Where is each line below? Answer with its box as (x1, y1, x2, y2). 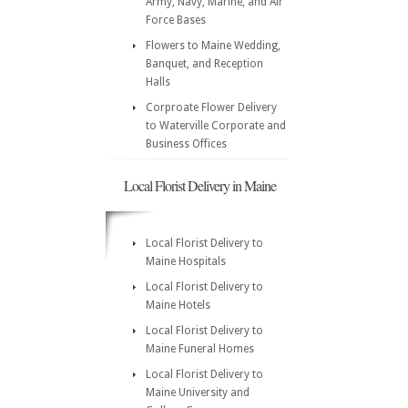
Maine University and (146, 386, 250, 399)
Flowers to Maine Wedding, (146, 39, 280, 52)
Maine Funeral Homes (146, 342, 254, 355)
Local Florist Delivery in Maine (124, 176, 276, 195)
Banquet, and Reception (146, 57, 263, 70)
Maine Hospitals (146, 255, 226, 268)
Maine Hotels (146, 299, 210, 311)
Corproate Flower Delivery (146, 101, 277, 114)
